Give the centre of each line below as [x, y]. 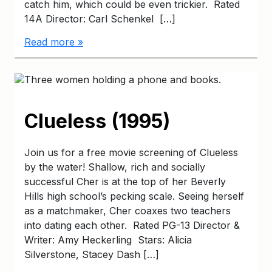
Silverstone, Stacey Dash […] [92, 255]
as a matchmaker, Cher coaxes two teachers [127, 211]
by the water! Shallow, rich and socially [115, 167]
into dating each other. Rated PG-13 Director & [132, 226]
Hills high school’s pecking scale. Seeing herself [134, 196]
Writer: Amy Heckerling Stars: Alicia [108, 240]
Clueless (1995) [97, 121]
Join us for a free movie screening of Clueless [131, 153]
